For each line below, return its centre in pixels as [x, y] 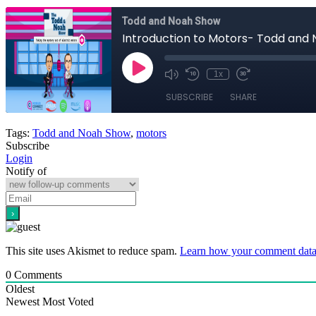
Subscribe [28, 145]
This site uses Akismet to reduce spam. [93, 250]
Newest [23, 301]
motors [151, 133]
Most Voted [68, 301]
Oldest [20, 288]
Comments [37, 274]
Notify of [26, 171]
